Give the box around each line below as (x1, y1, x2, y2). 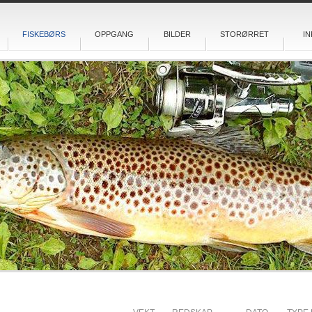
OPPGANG (95, 30, 134, 38)
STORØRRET (220, 30, 269, 38)
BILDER (163, 30, 191, 38)
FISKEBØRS (22, 30, 65, 38)
